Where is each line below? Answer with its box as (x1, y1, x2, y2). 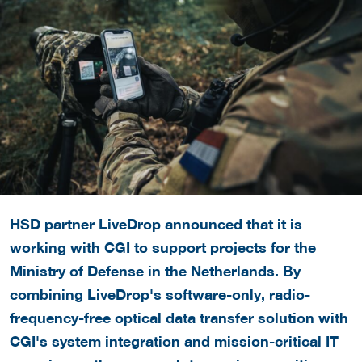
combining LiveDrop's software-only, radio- (10, 285, 310, 304)
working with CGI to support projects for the (10, 238, 316, 257)
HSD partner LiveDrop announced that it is (10, 215, 302, 234)
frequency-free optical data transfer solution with (10, 309, 348, 327)
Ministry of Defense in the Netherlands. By (10, 262, 301, 280)
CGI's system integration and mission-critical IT (10, 332, 339, 351)
